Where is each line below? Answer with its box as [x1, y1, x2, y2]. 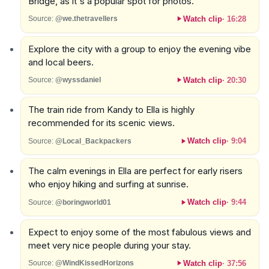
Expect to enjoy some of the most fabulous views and [28, 226, 251, 238]
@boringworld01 [55, 198, 111, 207]
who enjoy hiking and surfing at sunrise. [28, 178, 189, 190]
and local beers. [28, 56, 94, 68]
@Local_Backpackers [55, 136, 131, 145]
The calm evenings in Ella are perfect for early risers [28, 165, 243, 177]
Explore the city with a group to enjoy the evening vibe [28, 43, 251, 55]
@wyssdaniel [55, 76, 101, 85]
